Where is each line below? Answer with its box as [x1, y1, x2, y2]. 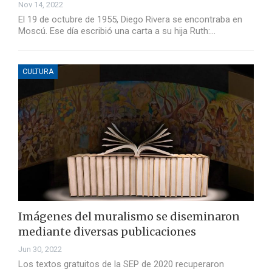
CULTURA [22, 67, 53, 76]
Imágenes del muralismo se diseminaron [18, 209, 240, 224]
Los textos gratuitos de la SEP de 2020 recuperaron [18, 259, 224, 270]
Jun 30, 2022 [18, 245, 62, 254]
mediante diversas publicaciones [18, 225, 196, 239]
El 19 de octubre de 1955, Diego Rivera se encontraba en [18, 14, 242, 25]
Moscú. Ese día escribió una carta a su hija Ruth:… [18, 25, 216, 37]
